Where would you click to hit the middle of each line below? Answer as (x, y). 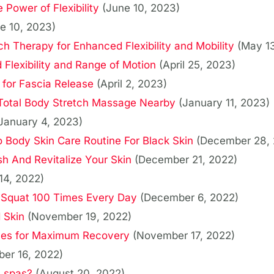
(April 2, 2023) (132, 84)
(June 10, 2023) (141, 8)
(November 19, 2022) (80, 217)
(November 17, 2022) (184, 236)
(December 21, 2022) (186, 160)
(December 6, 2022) (189, 198)
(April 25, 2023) (197, 65)
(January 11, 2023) (224, 103)
